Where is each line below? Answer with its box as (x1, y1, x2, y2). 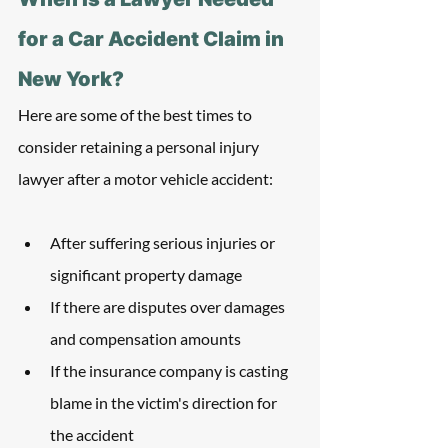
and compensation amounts (50, 329, 241, 348)
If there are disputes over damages (50, 297, 288, 316)
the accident (50, 425, 134, 444)
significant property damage (50, 265, 242, 284)
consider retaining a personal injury (18, 137, 262, 156)
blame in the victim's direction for (50, 393, 280, 412)
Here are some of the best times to (18, 105, 255, 124)
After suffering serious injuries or (50, 233, 278, 252)
